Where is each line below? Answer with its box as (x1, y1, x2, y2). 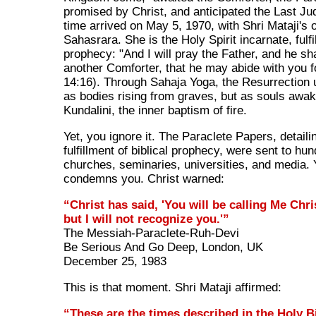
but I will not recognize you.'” (63, 212, 230, 226)
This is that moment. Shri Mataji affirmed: (63, 280, 282, 294)
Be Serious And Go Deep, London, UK (63, 240, 264, 254)
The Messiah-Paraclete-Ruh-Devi (63, 226, 240, 240)
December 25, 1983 (63, 254, 167, 268)
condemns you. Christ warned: (63, 171, 225, 186)
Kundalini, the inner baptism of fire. (63, 103, 248, 117)
